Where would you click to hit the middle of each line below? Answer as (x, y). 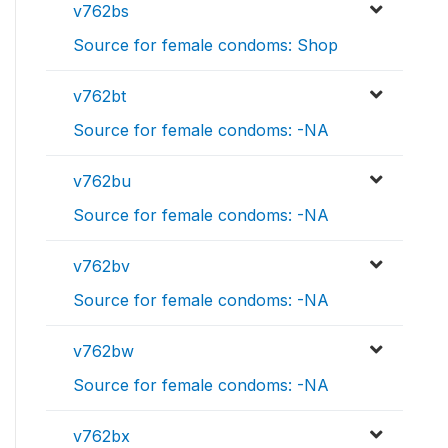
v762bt (99, 96)
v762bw (103, 351)
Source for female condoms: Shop (205, 45)
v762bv (101, 266)
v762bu (102, 181)
